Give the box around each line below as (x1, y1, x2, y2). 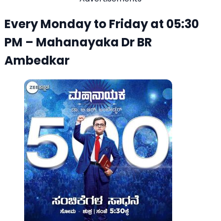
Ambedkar (4, 52, 70, 69)
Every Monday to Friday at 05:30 (4, 15, 199, 32)
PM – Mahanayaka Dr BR (4, 34, 152, 50)
